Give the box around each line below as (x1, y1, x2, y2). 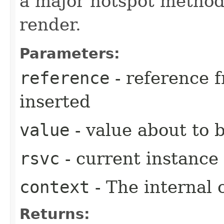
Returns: (19, 205, 90, 222)
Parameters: (19, 44, 120, 62)
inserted (19, 91, 90, 111)
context (19, 176, 89, 197)
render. (19, 14, 81, 34)
